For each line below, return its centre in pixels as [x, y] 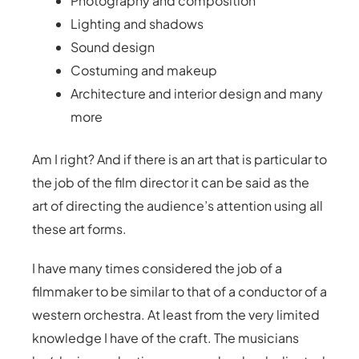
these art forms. [79, 229]
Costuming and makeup [144, 70]
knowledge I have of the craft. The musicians [165, 338]
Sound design [113, 47]
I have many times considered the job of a [157, 268]
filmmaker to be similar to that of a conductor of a [179, 291]
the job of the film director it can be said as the [171, 182]
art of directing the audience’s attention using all [177, 206]
